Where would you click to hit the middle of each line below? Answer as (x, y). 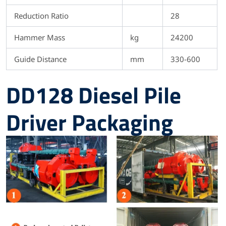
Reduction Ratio (41, 15)
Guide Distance (40, 59)
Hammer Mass (40, 37)
